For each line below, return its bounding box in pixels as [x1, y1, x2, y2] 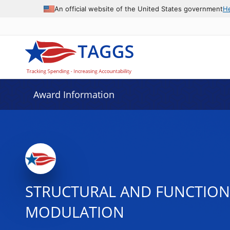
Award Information [33, 88, 114, 101]
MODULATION [25, 202, 124, 222]
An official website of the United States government [54, 4, 223, 13]
